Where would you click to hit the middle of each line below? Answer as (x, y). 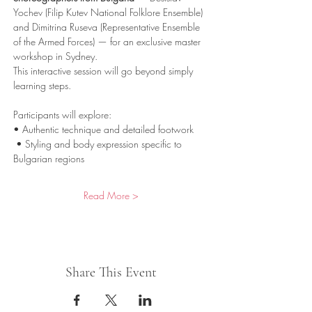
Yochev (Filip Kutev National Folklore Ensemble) (109, 12)
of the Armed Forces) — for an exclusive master (108, 41)
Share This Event (111, 272)
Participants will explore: (62, 115)
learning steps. (44, 85)
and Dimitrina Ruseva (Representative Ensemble (108, 27)
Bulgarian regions (49, 158)
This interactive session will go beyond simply (104, 71)
